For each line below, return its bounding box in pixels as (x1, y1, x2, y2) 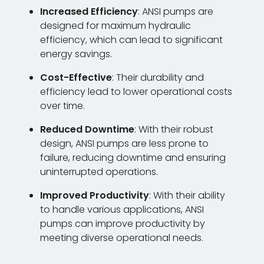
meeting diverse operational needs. (40, 231, 203, 245)
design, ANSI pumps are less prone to (40, 137, 209, 151)
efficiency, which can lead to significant (40, 33, 223, 47)
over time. (40, 99, 85, 113)
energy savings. (40, 47, 112, 61)
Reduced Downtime (40, 123, 134, 137)
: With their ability (149, 189, 225, 203)
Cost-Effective (40, 71, 112, 85)
